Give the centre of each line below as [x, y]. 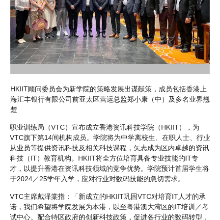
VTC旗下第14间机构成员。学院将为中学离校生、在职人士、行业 [110, 137]
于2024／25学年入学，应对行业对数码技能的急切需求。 [97, 179]
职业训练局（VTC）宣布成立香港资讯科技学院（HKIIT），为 [105, 127]
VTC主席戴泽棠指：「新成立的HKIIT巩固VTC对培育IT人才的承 [108, 196]
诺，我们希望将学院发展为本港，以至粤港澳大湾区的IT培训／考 [109, 206]
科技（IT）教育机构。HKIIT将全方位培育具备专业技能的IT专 [104, 158]
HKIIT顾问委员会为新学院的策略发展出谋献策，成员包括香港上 [109, 89]
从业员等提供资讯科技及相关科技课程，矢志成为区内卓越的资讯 [110, 148]
